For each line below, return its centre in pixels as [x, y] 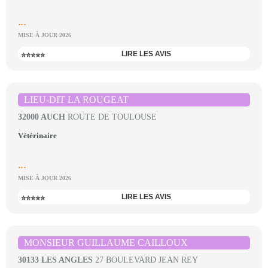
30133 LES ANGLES [55, 260]
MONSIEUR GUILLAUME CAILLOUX [106, 243]
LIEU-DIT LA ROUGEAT [76, 100]
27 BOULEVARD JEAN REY [145, 260]
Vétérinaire [37, 135]
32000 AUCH [42, 117]
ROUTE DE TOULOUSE [111, 117]
